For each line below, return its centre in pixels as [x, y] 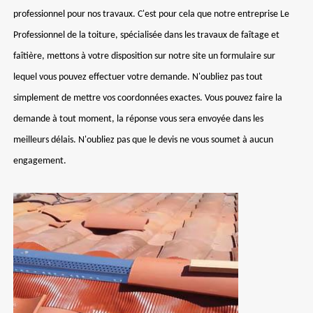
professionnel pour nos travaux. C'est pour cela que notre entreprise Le [151, 14]
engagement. [40, 161]
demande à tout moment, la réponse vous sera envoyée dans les [138, 119]
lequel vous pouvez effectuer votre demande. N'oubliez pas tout [138, 77]
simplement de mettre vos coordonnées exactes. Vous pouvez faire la [148, 98]
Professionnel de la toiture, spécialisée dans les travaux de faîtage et [146, 35]
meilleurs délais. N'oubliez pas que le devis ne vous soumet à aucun [143, 140]
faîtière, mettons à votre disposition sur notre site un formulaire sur [144, 56]
